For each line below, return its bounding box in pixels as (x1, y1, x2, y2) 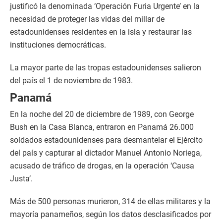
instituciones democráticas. (10, 40, 106, 50)
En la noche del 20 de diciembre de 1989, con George (10, 110, 194, 119)
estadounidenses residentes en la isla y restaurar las (10, 27, 192, 37)
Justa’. (10, 174, 33, 184)
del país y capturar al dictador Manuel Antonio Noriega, (10, 148, 202, 158)
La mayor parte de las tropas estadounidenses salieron (10, 63, 201, 73)
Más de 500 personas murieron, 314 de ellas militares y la (10, 197, 211, 207)
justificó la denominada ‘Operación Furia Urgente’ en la (10, 1, 200, 11)
